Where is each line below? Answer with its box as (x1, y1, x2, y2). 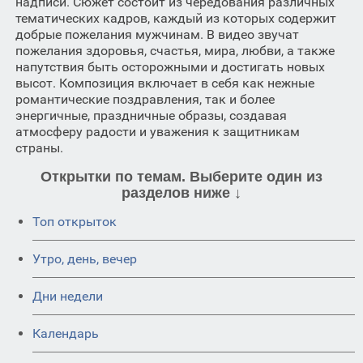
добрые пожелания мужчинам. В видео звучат (15, 27, 299, 42)
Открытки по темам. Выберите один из (41, 169, 322, 185)
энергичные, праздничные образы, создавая (15, 108, 287, 123)
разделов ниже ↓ (122, 185, 241, 201)
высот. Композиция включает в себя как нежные (15, 75, 314, 91)
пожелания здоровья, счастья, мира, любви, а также (15, 43, 335, 58)
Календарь (32, 326, 99, 341)
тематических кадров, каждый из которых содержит (15, 11, 336, 26)
